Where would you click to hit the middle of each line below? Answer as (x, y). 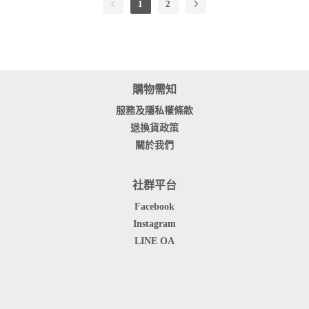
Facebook (154, 207)
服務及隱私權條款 (154, 111)
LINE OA (154, 241)
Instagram (154, 224)
